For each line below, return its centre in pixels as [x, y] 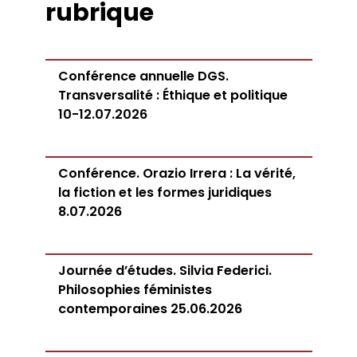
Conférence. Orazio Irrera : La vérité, [177, 173]
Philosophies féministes [135, 290]
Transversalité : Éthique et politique [173, 95]
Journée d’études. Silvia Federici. [165, 271]
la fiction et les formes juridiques [165, 192]
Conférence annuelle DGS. [143, 76]
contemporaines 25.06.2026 [150, 309]
